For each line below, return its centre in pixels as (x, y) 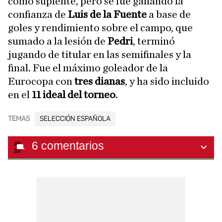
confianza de (38, 14)
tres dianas (99, 81)
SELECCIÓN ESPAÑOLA (75, 118)
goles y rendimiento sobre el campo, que (100, 28)
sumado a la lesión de (58, 41)
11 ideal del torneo (74, 94)
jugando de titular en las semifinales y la (100, 54)
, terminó (154, 41)
